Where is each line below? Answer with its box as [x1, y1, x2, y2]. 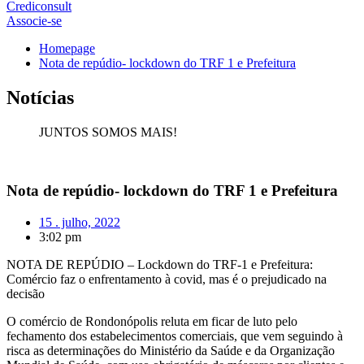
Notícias [6, 86, 74, 108]
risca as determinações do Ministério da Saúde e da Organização [6, 344, 335, 358]
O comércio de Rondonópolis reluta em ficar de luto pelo [6, 314, 297, 329]
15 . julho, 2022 [39, 215, 120, 230]
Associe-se [6, 13, 62, 28]
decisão [6, 287, 45, 301]
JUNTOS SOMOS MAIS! [39, 124, 177, 139]
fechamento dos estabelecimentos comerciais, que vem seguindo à [6, 329, 343, 344]
